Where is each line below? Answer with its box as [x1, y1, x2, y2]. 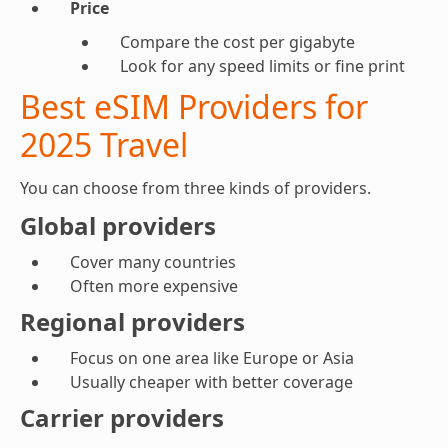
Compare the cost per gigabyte [120, 31, 355, 53]
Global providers [20, 209, 216, 242]
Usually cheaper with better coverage [70, 371, 353, 393]
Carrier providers [20, 401, 224, 434]
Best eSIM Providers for [20, 85, 368, 128]
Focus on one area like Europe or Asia [70, 347, 354, 369]
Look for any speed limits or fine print [120, 55, 405, 77]
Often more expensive [70, 275, 238, 297]
